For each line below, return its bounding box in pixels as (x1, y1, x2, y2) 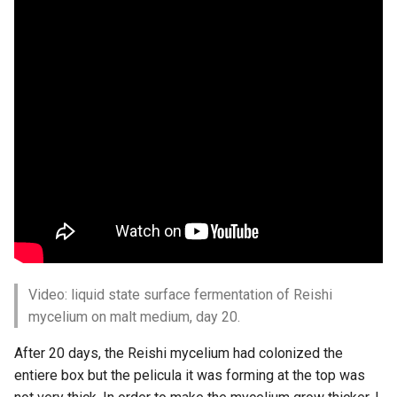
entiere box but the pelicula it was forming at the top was (14, 367, 365, 384)
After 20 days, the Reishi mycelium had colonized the (14, 345, 343, 362)
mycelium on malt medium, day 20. (28, 308, 240, 325)
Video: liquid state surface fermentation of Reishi (28, 286, 332, 303)
